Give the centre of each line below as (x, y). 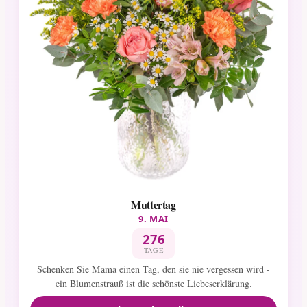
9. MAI (153, 218)
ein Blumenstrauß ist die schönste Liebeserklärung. (153, 284)
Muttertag (153, 204)
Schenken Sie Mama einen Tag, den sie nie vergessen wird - (153, 269)
